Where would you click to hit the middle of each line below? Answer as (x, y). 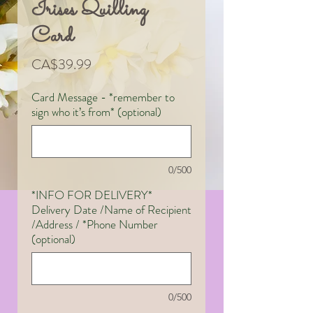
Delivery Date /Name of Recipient (111, 210)
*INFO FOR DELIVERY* (92, 195)
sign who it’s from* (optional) (96, 112)
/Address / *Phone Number (95, 225)
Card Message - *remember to (103, 97)
